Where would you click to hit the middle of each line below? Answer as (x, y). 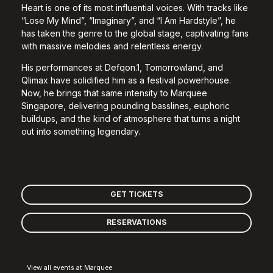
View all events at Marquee (69, 267)
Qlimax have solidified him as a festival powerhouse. (126, 80)
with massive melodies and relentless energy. (112, 46)
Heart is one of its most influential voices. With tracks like (135, 7)
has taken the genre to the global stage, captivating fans (135, 33)
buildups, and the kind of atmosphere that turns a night (131, 118)
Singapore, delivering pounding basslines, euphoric (126, 105)
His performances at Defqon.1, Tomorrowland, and (122, 67)
